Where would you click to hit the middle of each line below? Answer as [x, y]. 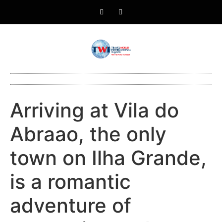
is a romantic [70, 182]
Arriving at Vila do [94, 111]
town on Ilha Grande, [108, 158]
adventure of [71, 206]
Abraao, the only [88, 134]
